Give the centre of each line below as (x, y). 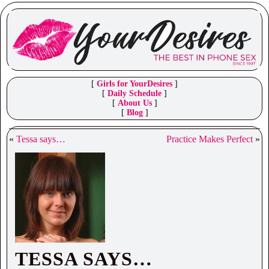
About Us (134, 103)
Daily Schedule (134, 94)
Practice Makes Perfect (210, 139)
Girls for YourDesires (134, 84)
